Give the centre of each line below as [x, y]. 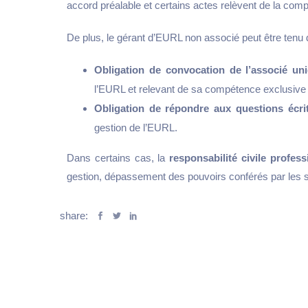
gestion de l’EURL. [136, 128]
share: [75, 216]
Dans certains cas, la [118, 158]
